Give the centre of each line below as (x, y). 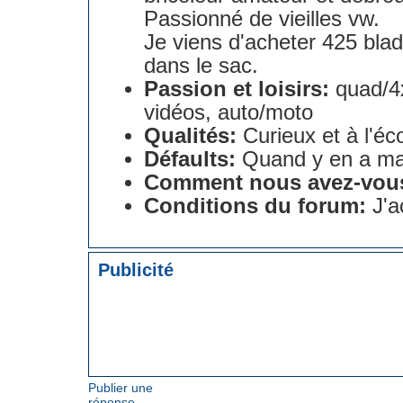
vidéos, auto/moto (228, 112)
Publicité (136, 270)
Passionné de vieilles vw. (261, 18)
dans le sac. (201, 65)
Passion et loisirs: (236, 89)
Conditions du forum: (255, 206)
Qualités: (190, 135)
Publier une (121, 388)
